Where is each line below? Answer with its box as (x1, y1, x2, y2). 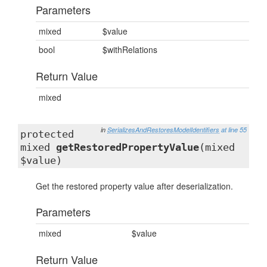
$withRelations (103, 44, 157, 55)
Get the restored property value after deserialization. (36, 180, 233, 192)
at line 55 (221, 125, 247, 134)
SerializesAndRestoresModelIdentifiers (107, 125, 219, 134)
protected (20, 128, 74, 140)
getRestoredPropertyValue (56, 141, 199, 153)
